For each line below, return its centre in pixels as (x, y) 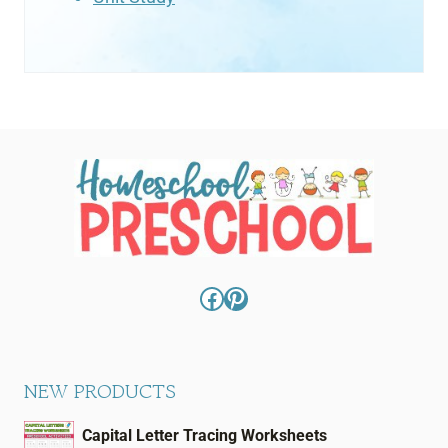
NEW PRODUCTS (100, 391)
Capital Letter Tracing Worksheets (204, 435)
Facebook (251, 297)
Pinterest (271, 297)
